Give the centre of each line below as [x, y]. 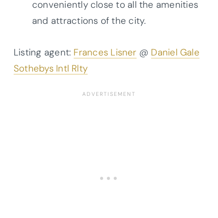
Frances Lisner [105, 53]
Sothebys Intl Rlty [51, 69]
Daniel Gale [175, 53]
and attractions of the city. [89, 21]
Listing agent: [44, 53]
